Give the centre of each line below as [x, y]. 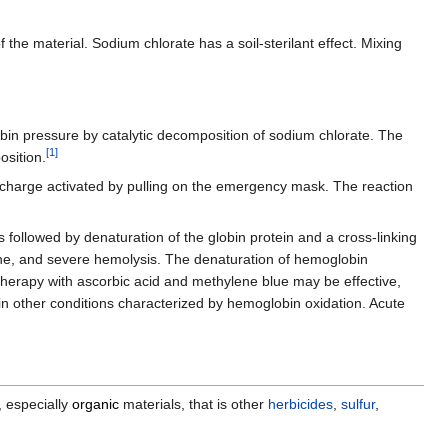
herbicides [300, 404]
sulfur [358, 404]
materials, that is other [193, 404]
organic [95, 404]
